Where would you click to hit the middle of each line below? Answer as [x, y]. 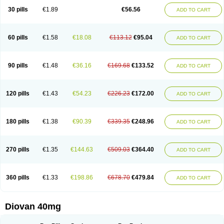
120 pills [18, 93]
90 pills [18, 65]
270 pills [18, 149]
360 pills [18, 177]
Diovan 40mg [33, 206]
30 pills [18, 9]
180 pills [18, 121]
